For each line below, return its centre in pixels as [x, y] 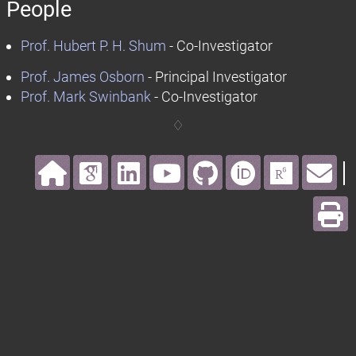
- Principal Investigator [216, 76]
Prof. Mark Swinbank [86, 97]
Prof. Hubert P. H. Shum [93, 45]
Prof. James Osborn [83, 76]
